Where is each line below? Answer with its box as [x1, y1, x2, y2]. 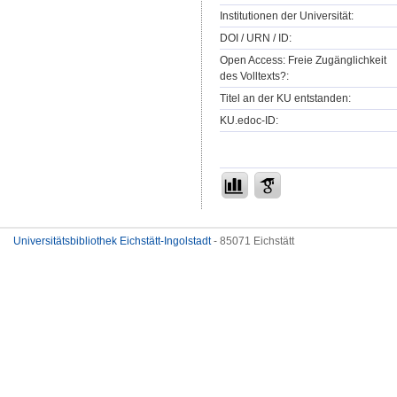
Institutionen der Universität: [220, 9, 354, 22]
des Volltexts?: [220, 69, 289, 82]
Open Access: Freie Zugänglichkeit [220, 53, 386, 66]
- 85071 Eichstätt [211, 235, 294, 247]
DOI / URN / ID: [220, 31, 292, 44]
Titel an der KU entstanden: [220, 91, 351, 105]
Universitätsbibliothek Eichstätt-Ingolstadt [13, 235, 211, 247]
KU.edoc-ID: [220, 113, 278, 127]
